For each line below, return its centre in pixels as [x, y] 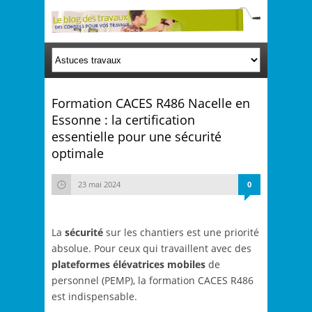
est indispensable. [94, 297]
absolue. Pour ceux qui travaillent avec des [151, 249]
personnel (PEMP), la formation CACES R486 [153, 281]
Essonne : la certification [123, 120]
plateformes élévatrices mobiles [128, 265]
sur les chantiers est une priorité [181, 233]
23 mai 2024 [99, 185]
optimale [78, 154]
